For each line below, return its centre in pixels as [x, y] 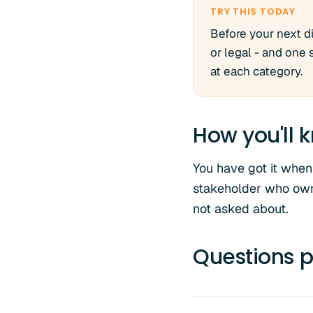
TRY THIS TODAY [253, 12]
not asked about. [241, 209]
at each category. [256, 71]
